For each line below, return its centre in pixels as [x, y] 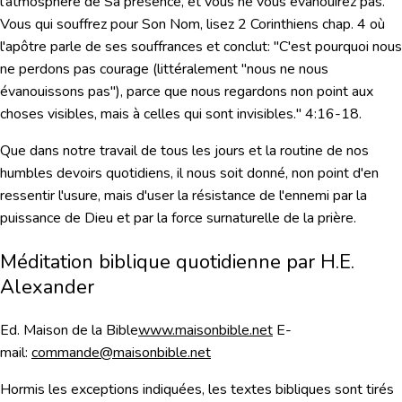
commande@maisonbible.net [121, 353]
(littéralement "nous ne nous [239, 70]
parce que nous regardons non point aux [250, 92]
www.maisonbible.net [205, 331]
